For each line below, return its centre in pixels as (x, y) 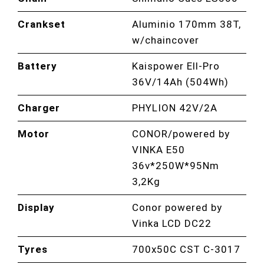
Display (37, 207)
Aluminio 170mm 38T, (187, 24)
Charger (39, 108)
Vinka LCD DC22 (172, 223)
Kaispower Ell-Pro (176, 66)
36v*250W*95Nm (176, 165)
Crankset (42, 24)
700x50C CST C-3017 (187, 249)
